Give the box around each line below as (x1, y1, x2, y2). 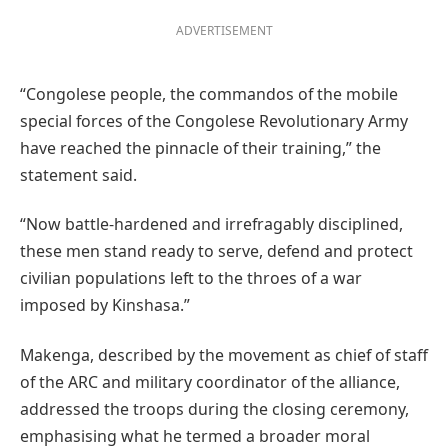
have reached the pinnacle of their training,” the (20, 137, 381, 160)
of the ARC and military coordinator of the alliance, (20, 370, 400, 393)
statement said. (20, 164, 137, 187)
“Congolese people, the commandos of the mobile (20, 83, 398, 106)
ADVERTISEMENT (175, 22, 273, 40)
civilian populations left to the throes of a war (20, 267, 362, 290)
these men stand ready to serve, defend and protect (20, 240, 413, 263)
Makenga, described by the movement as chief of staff (20, 343, 428, 366)
